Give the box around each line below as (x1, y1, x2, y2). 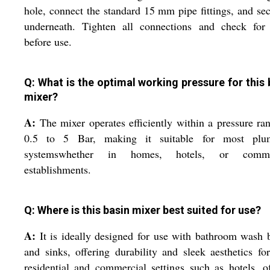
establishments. (24, 162, 91, 177)
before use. (24, 34, 72, 49)
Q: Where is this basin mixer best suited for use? (24, 204, 261, 217)
